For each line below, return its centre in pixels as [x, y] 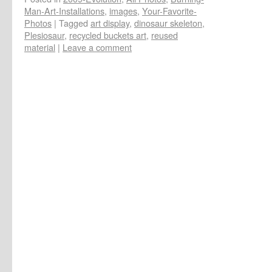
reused [165, 35]
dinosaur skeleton [168, 22]
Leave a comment [97, 47]
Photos [38, 22]
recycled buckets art [108, 35]
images [123, 10]
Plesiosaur [44, 35]
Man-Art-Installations [64, 10]
